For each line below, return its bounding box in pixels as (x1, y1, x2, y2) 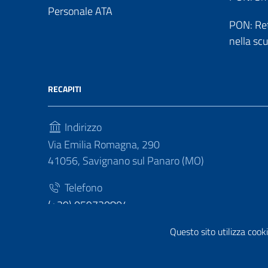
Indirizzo (62, 119, 102, 135)
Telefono (62, 179, 102, 196)
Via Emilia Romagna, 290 (48, 136, 160, 153)
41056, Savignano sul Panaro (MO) (48, 153, 204, 169)
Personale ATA (48, 3, 112, 19)
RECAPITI (48, 83, 81, 95)
